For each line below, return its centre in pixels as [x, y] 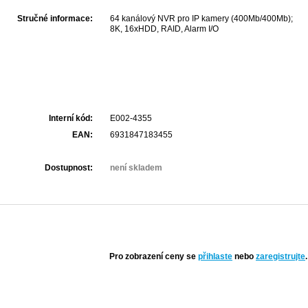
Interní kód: [71, 118]
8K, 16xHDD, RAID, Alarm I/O [164, 29]
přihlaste [215, 256]
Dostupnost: [69, 168]
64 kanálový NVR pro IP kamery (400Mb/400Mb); [201, 19]
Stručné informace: [55, 19]
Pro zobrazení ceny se [153, 256]
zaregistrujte [280, 256]
